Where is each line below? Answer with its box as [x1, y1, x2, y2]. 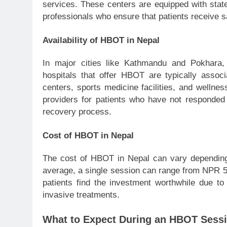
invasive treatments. [43, 190, 120, 200]
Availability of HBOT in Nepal [43, 35, 160, 46]
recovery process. [43, 106, 111, 117]
